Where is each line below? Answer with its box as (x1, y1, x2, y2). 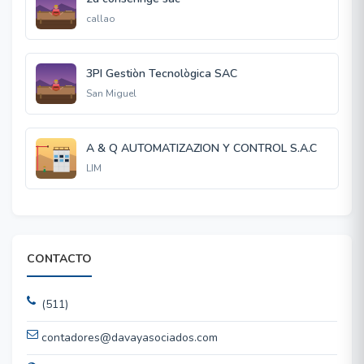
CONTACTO (27, 251, 92, 266)
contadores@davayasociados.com (41, 330, 218, 345)
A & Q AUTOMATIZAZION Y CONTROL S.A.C (86, 141, 317, 156)
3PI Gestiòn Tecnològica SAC (86, 66, 237, 81)
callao (86, 12, 115, 25)
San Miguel (86, 87, 136, 100)
